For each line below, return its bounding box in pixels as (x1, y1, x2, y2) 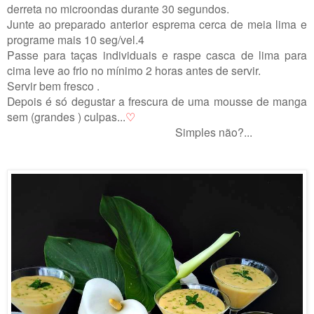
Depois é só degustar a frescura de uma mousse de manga (7, 93, 307, 109)
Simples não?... (7, 124, 252, 140)
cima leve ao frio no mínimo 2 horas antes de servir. (7, 62, 261, 78)
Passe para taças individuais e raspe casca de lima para (7, 47, 307, 63)
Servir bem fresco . (7, 78, 100, 94)
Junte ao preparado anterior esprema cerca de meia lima (7, 16, 297, 32)
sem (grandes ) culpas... (7, 109, 125, 125)
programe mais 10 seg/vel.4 (7, 32, 144, 48)
